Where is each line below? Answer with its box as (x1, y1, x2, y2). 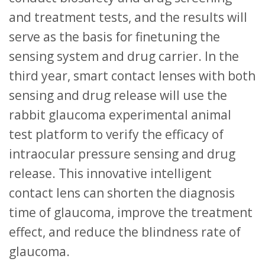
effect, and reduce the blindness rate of (9, 223, 241, 240)
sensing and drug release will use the (9, 86, 227, 104)
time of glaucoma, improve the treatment (9, 203, 253, 221)
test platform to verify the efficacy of (9, 125, 224, 143)
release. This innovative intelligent (9, 164, 212, 182)
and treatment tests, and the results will (9, 8, 247, 25)
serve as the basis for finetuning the (9, 28, 220, 45)
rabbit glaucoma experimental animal (9, 106, 231, 123)
